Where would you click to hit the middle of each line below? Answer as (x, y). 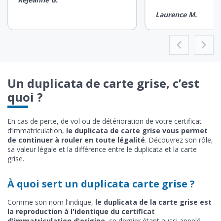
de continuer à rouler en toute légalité (76, 140)
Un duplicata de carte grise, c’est (103, 83)
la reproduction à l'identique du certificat (81, 211)
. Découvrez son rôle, (179, 140)
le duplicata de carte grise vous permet (137, 130)
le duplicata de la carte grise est (153, 202)
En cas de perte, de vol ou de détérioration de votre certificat (105, 121)
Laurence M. (176, 14)
